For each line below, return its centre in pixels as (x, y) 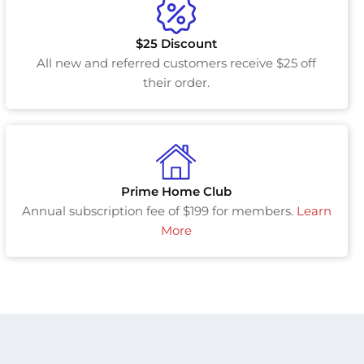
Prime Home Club (177, 192)
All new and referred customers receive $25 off (177, 63)
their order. (177, 83)
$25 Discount (177, 44)
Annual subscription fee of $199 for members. (159, 211)
